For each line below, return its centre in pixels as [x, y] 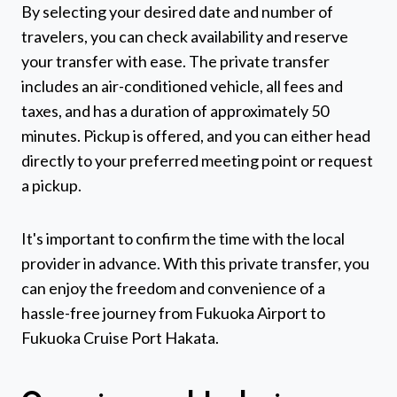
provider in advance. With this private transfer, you [195, 264]
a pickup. [51, 186]
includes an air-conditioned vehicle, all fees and [182, 86]
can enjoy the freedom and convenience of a [173, 288]
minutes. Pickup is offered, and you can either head [196, 136]
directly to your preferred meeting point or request [197, 161]
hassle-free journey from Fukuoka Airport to [173, 313]
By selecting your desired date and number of [177, 12]
